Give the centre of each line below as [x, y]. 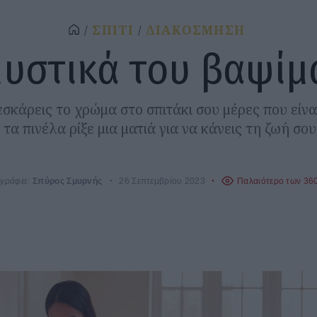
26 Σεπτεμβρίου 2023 [162, 180]
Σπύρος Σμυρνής [68, 180]
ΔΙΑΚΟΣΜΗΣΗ [195, 30]
